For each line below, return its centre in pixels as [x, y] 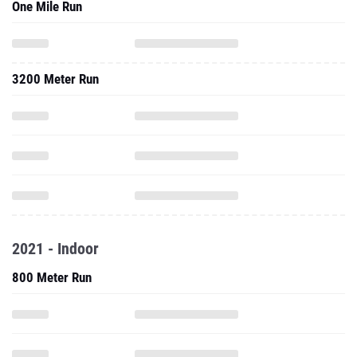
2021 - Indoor [55, 249]
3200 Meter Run [55, 79]
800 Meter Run [52, 277]
